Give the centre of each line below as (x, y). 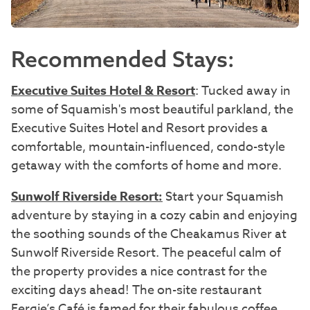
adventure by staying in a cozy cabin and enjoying (154, 215)
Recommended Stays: (123, 58)
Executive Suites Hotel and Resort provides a (139, 128)
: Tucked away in (243, 91)
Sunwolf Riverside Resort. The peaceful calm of (146, 253)
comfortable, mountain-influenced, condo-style (148, 147)
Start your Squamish (225, 197)
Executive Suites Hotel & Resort (103, 90)
